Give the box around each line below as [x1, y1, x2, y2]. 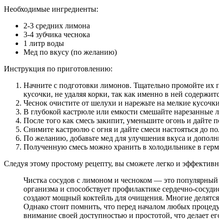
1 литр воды [23, 39, 64, 48]
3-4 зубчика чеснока [23, 30, 90, 39]
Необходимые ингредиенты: [4, 5, 98, 14]
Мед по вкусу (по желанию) [23, 48, 117, 57]
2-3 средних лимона [23, 22, 90, 30]
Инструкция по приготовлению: [4, 65, 112, 73]
